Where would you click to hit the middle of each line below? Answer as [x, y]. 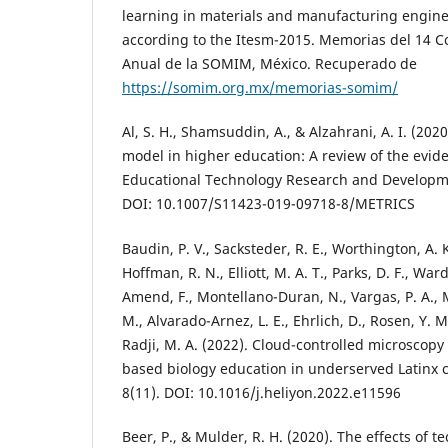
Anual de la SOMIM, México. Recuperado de [269, 64]
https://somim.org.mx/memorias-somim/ [260, 88]
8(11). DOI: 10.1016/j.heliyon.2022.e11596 [261, 392]
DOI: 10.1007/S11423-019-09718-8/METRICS [268, 204]
